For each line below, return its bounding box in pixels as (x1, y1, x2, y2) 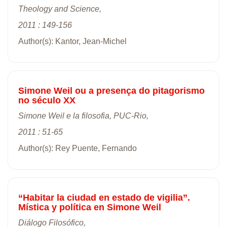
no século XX (18, 95, 75, 105)
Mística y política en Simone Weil (18, 202, 161, 212)
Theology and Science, (18, 4, 101, 13)
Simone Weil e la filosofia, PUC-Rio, (18, 111, 148, 120)
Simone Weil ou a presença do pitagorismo (18, 85, 205, 96)
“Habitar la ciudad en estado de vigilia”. (18, 192, 190, 203)
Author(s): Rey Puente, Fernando (18, 143, 137, 153)
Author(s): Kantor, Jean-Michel (18, 36, 127, 46)
